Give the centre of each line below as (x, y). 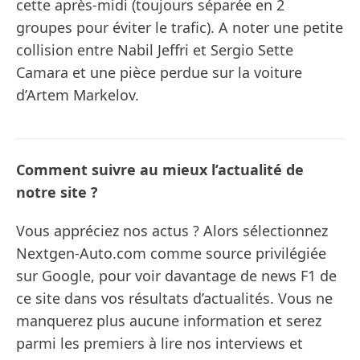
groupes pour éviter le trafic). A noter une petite (180, 27)
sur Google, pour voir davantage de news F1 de (176, 275)
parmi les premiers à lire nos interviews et (160, 343)
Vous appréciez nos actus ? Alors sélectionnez (172, 230)
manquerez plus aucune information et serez (169, 320)
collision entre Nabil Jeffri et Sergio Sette (155, 49)
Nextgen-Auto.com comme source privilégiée (171, 253)
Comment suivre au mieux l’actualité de (160, 169)
